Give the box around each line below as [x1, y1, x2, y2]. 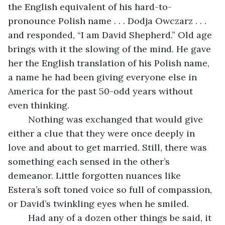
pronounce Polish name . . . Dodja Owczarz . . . [8, 15, 209, 27]
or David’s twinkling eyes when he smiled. [8, 197, 191, 209]
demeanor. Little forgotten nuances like [8, 169, 183, 181]
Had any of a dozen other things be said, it [18, 211, 28, 223]
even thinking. [8, 99, 69, 111]
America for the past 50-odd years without [8, 85, 195, 97]
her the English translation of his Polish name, [8, 57, 212, 69]
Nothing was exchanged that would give [18, 113, 28, 125]
